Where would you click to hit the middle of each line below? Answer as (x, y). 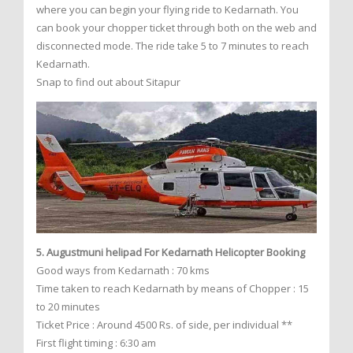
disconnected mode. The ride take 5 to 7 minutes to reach (173, 45)
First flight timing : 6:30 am (96, 342)
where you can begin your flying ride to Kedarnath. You (167, 9)
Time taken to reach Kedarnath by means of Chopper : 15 (173, 288)
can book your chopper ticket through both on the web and (176, 27)
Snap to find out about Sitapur (108, 82)
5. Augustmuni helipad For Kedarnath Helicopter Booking (171, 252)
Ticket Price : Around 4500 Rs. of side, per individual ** (164, 324)
